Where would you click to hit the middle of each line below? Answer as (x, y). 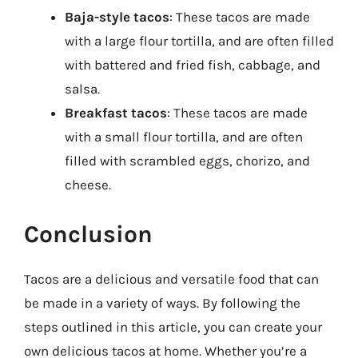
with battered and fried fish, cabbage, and (193, 65)
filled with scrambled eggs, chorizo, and (187, 161)
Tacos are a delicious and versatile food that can (171, 278)
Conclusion (88, 234)
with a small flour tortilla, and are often (184, 137)
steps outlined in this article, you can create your (173, 326)
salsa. (82, 89)
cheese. (88, 185)
